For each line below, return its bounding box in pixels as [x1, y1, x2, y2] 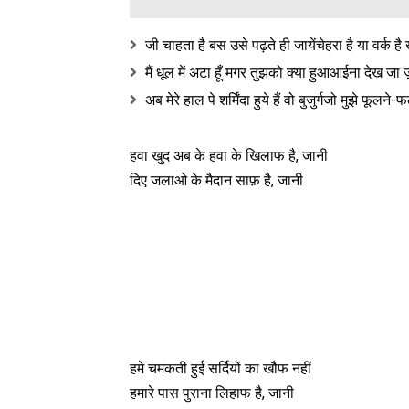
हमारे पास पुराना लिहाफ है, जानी [130, 384, 294, 403]
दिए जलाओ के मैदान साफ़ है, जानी [130, 172, 303, 190]
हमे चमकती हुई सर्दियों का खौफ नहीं [130, 360, 311, 378]
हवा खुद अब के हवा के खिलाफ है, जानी [130, 147, 328, 165]
